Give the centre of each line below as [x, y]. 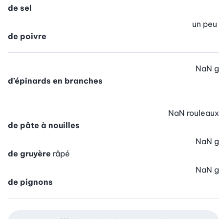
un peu [205, 24]
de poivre [27, 36]
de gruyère [29, 154]
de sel [20, 8]
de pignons [30, 182]
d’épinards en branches [55, 81]
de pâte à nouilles [44, 125]
